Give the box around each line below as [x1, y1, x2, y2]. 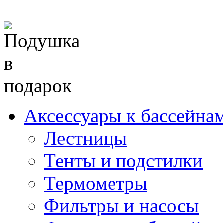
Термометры [44, 172, 147, 194]
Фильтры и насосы [44, 194, 199, 216]
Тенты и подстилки [44, 149, 203, 171]
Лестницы [44, 127, 127, 149]
